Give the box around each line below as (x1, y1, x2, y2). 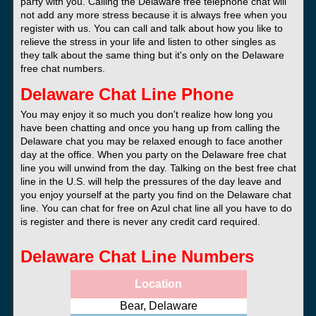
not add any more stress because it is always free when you (20, 8, 287, 20)
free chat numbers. (20, 62, 105, 74)
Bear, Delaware (119, 299, 197, 312)
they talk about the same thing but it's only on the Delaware (20, 49, 284, 61)
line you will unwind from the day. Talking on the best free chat (20, 162, 296, 174)
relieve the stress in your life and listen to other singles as (20, 35, 276, 47)
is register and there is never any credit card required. (20, 215, 260, 227)
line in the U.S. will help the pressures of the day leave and (20, 175, 281, 187)
